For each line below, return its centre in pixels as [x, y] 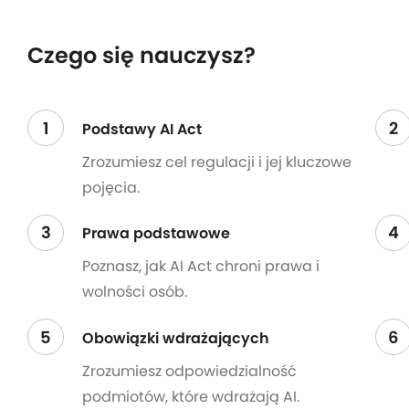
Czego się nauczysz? [142, 56]
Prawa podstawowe [156, 234]
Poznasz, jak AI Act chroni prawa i [201, 267]
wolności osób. [135, 292]
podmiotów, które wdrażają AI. [191, 396]
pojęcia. [111, 187]
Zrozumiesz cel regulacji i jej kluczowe [217, 162]
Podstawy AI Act [142, 129]
